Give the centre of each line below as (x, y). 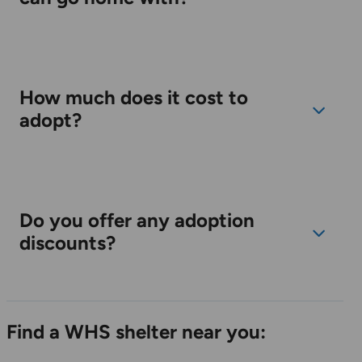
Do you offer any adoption (137, 221)
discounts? (67, 243)
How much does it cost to (134, 98)
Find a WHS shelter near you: (136, 332)
